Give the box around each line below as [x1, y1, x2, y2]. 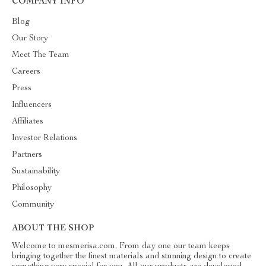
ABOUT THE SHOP [12, 224, 94, 233]
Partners [12, 151, 42, 159]
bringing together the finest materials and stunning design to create [12, 252, 251, 261]
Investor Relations [12, 134, 77, 142]
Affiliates [12, 118, 43, 126]
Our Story [12, 34, 48, 43]
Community [12, 201, 54, 209]
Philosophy [12, 184, 52, 192]
